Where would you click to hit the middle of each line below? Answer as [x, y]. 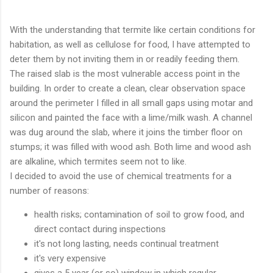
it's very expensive [70, 258]
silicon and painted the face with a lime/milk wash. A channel [131, 117]
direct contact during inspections [100, 229]
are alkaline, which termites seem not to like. [98, 161]
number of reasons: [49, 190]
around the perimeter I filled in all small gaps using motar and [131, 103]
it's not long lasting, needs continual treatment [126, 243]
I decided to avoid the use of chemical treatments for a [121, 176]
